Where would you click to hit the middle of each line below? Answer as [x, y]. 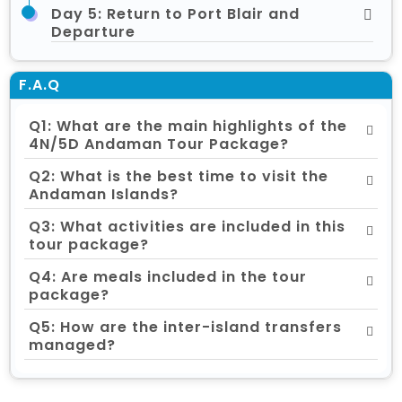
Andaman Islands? [104, 195]
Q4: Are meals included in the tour [168, 277]
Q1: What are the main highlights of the [188, 127]
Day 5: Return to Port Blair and [175, 14]
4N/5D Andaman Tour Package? [159, 144]
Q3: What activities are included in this [187, 227]
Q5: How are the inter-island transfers [185, 328]
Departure [93, 32]
